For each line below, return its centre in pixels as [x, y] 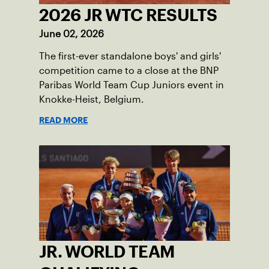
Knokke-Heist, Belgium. [92, 99]
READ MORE [63, 120]
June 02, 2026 [71, 34]
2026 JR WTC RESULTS [128, 15]
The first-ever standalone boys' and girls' [130, 56]
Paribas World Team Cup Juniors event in [131, 85]
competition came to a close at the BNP [129, 70]
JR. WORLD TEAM [107, 251]
